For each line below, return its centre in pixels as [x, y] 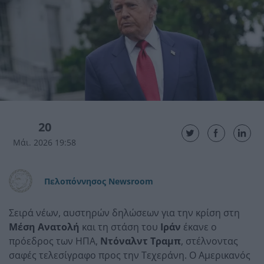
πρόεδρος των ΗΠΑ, [55, 241]
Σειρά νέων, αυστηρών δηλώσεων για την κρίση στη [124, 212]
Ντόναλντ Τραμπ [141, 241]
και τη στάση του [120, 227]
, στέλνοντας [209, 241]
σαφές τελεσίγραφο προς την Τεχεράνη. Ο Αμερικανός [130, 255]
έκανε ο [199, 227]
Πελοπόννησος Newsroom [99, 181]
